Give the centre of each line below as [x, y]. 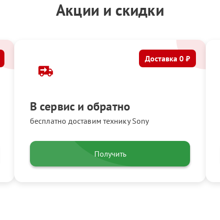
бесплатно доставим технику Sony [90, 121]
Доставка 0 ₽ [167, 58]
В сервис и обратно [80, 106]
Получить [110, 154]
